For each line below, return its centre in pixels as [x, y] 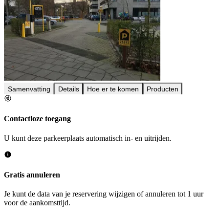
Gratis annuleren [32, 175]
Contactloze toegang [37, 119]
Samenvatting [29, 89]
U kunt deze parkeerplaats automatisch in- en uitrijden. [88, 138]
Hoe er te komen [113, 89]
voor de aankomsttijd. [37, 203]
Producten [163, 89]
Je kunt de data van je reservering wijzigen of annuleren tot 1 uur [104, 194]
